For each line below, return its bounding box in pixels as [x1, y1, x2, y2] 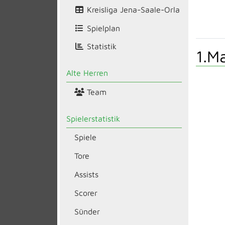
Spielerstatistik [66, 114, 120, 123]
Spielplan [84, 23, 120, 33]
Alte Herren [66, 68, 108, 78]
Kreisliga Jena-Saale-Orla [84, 5, 180, 14]
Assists [74, 170, 98, 179]
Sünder [74, 206, 100, 216]
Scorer [74, 188, 97, 197]
